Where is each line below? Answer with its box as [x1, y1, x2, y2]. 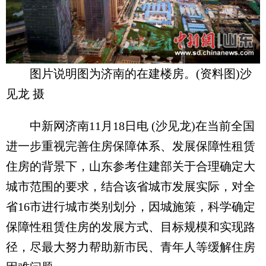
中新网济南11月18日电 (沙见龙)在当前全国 [6, 119, 255, 132]
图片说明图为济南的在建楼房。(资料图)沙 [30, 66, 252, 80]
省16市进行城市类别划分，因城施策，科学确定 [6, 199, 255, 213]
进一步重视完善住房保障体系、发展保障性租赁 [6, 139, 255, 153]
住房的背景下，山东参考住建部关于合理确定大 [6, 159, 255, 173]
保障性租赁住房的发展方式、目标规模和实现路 [6, 220, 255, 233]
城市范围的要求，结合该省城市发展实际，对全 [6, 179, 255, 193]
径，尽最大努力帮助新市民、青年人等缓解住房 [6, 240, 255, 254]
